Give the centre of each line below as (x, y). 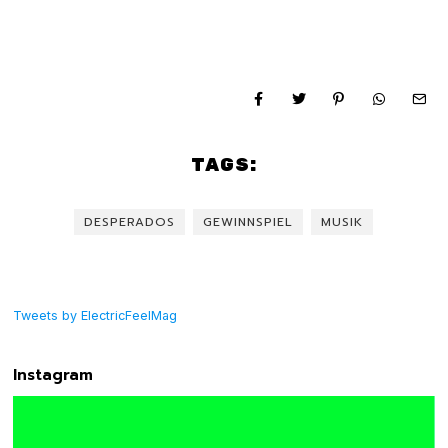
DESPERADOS (130, 222)
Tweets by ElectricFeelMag (95, 316)
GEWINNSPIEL (248, 222)
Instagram (53, 375)
